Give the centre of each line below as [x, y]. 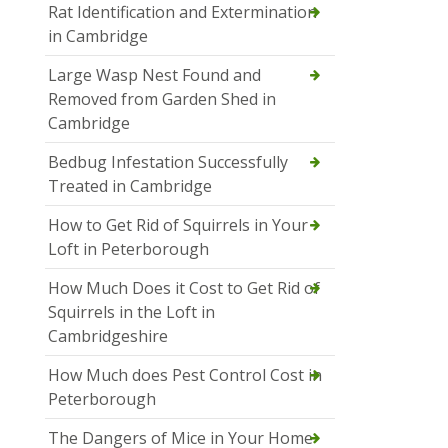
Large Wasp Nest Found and [154, 74]
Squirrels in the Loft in [131, 311]
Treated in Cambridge [130, 185]
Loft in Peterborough [128, 248]
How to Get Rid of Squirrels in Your [178, 224]
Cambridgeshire [108, 335]
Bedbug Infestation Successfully [168, 161]
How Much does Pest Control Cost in [185, 374]
